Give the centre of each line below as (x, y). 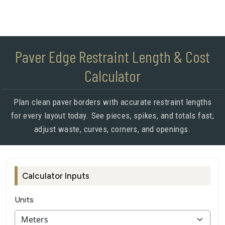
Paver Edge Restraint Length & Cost (113, 57)
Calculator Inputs (56, 176)
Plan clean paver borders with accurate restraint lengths (113, 102)
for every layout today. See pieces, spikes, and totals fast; (113, 116)
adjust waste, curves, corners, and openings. (113, 129)
